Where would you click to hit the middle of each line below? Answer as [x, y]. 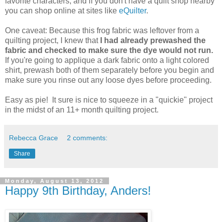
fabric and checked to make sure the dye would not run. [109, 50]
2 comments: [87, 138]
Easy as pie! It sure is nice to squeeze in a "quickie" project [109, 100]
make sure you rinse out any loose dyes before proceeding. [109, 80]
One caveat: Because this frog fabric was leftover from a [102, 30]
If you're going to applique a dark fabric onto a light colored [107, 60]
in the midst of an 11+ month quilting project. [83, 110]
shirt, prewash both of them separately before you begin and [110, 70]
